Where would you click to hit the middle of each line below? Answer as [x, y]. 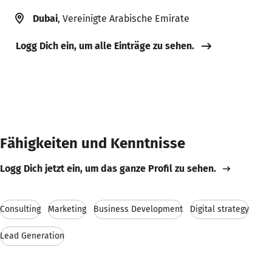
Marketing [67, 209]
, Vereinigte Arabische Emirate [124, 18]
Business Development [138, 209]
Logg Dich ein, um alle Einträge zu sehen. [105, 46]
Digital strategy [219, 209]
